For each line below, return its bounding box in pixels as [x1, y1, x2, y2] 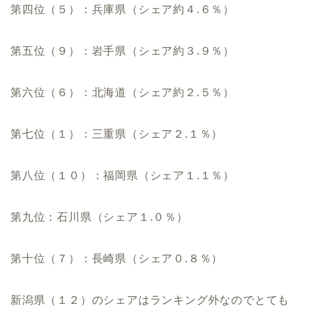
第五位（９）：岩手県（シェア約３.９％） [10, 44, 235, 57]
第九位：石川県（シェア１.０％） [10, 210, 188, 223]
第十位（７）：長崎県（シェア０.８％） [10, 252, 224, 264]
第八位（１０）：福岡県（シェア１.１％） [10, 169, 235, 181]
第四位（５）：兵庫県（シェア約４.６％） [10, 3, 235, 15]
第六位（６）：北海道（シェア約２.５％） [10, 86, 235, 98]
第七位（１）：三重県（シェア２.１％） [10, 127, 224, 140]
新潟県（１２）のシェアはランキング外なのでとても [10, 293, 290, 306]
